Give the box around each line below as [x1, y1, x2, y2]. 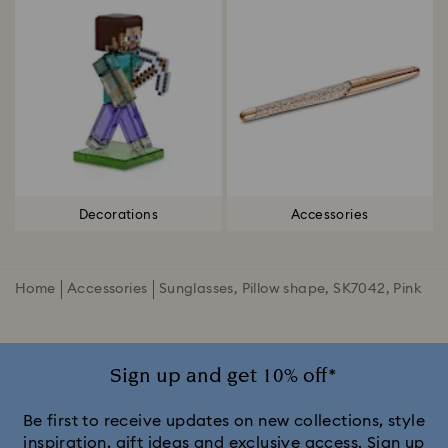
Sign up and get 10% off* [110, 362, 338, 391]
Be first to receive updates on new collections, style [22, 413, 426, 430]
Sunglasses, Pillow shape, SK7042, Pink [158, 282, 422, 297]
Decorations [78, 208, 158, 222]
